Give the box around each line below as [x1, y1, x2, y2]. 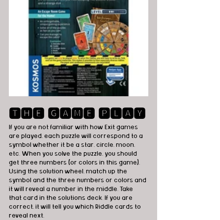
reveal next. [9, 212, 44, 219]
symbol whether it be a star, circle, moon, [9, 141, 137, 148]
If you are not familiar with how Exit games [9, 123, 139, 131]
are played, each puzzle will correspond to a [9, 132, 144, 139]
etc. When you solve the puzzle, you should [9, 150, 138, 157]
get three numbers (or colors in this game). [9, 159, 141, 166]
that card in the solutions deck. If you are [9, 194, 134, 201]
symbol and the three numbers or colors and [9, 176, 148, 184]
